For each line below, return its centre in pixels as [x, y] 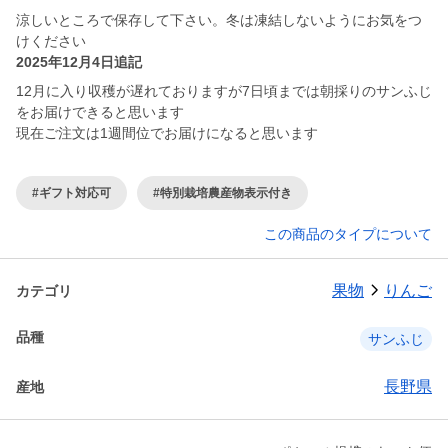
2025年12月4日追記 [79, 62]
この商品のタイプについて [348, 234]
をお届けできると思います [100, 112]
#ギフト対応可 [71, 192]
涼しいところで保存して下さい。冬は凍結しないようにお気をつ [219, 20]
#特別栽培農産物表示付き [222, 192]
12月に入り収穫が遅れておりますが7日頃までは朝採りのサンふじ [224, 91]
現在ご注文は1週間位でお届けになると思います [167, 133]
